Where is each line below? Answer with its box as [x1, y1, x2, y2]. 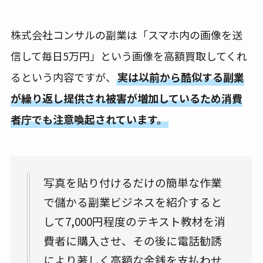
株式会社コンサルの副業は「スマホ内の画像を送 [10, 26, 242, 42]
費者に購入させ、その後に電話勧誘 [43, 232, 222, 248]
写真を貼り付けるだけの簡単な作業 [43, 174, 222, 190]
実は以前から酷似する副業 [117, 69, 244, 85]
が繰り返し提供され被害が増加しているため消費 [10, 90, 242, 106]
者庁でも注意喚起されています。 [10, 111, 167, 127]
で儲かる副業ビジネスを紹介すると [43, 193, 222, 210]
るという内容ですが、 [10, 69, 116, 85]
